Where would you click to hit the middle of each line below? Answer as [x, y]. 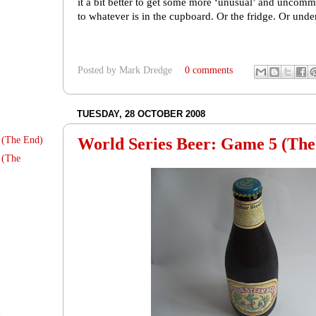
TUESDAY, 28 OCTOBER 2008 [141, 114]
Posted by [98, 71]
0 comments [208, 71]
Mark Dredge [146, 71]
